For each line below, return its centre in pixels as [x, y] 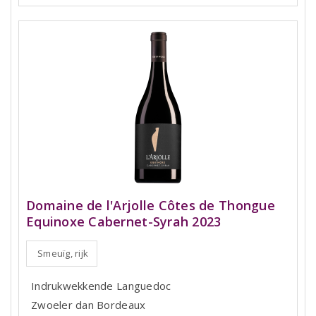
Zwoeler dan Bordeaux [89, 305]
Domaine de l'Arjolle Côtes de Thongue [151, 205]
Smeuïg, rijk [63, 253]
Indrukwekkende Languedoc [101, 286]
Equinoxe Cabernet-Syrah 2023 [124, 221]
